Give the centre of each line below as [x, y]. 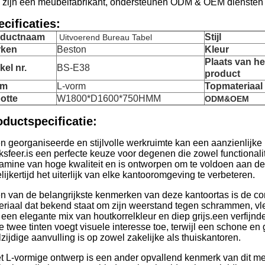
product [222, 74]
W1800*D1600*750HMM [109, 98]
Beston [72, 49]
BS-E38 [73, 68]
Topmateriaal [234, 86]
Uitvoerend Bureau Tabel [106, 37]
